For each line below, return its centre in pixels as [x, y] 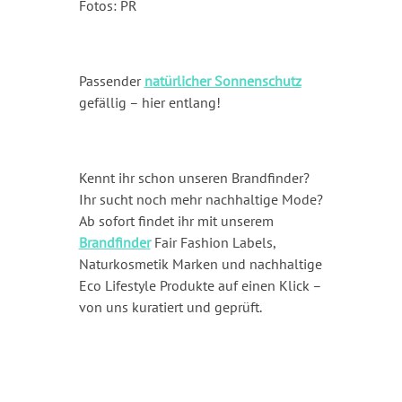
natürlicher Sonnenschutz [223, 80]
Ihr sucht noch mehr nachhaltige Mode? [201, 199]
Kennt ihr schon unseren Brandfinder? [194, 177]
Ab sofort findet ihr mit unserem [176, 220]
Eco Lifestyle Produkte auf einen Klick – [200, 285]
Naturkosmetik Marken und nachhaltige [200, 263]
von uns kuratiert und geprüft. [170, 306]
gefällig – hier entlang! [149, 102]
